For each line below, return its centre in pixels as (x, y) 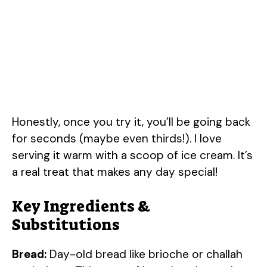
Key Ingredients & (81, 207)
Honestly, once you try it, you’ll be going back (131, 122)
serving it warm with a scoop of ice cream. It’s (132, 155)
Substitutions (66, 225)
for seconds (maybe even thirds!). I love (117, 138)
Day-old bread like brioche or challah (145, 254)
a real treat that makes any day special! (115, 172)
